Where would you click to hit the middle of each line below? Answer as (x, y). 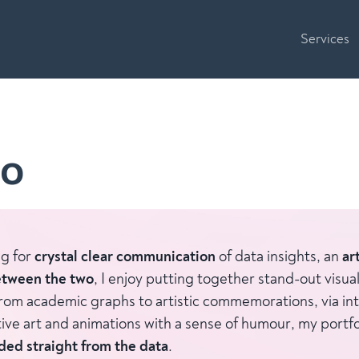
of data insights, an (278, 257)
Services (325, 39)
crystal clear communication (125, 257)
